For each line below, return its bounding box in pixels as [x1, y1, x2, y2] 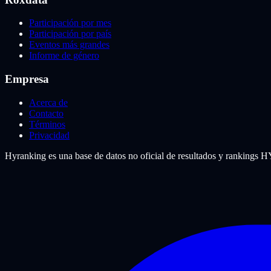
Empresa [5, 73, 49, 86]
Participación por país [29, 28, 111, 39]
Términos [29, 119, 65, 129]
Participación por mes [29, 18, 111, 28]
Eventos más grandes [29, 39, 109, 50]
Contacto [29, 108, 64, 119]
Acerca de [29, 97, 68, 108]
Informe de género [29, 50, 99, 61]
